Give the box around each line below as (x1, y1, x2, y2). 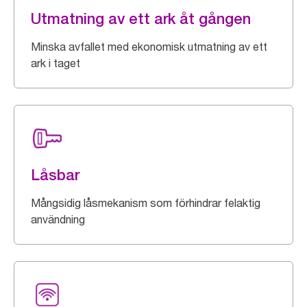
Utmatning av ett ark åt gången (31, 10, 251, 27)
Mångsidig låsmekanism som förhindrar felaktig (31, 196, 260, 210)
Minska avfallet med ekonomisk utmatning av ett (31, 40, 267, 53)
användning (31, 212, 85, 226)
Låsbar (31, 166, 79, 184)
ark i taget (31, 56, 80, 70)
